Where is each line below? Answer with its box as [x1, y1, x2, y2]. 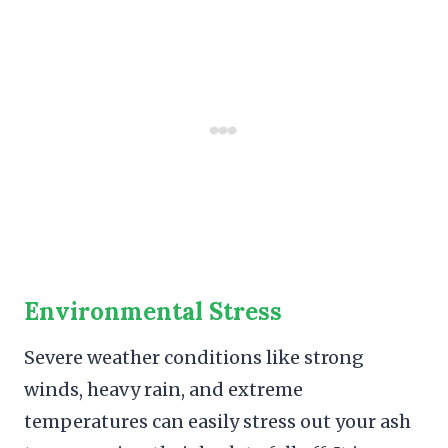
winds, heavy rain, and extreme [24, 377, 303, 401]
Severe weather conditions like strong [24, 345, 364, 369]
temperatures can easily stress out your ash [24, 409, 411, 433]
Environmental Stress [24, 295, 282, 327]
